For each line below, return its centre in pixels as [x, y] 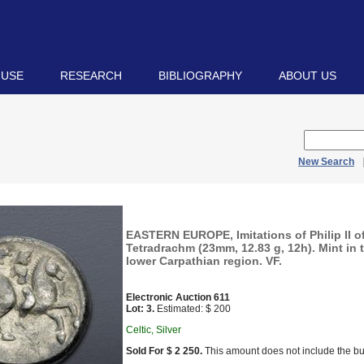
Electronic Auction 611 [178, 297]
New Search [326, 162]
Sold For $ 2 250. [164, 351]
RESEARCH [91, 76]
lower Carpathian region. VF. [204, 261]
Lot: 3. [140, 309]
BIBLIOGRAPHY [200, 76]
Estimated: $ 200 [193, 309]
